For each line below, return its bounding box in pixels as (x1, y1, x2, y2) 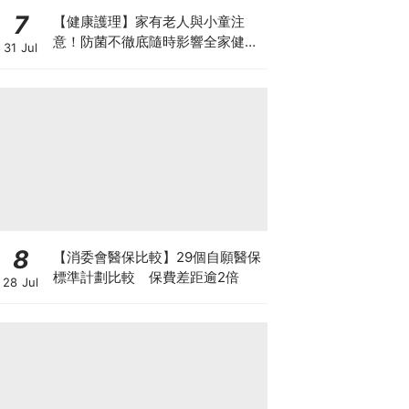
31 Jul (4, 39, 37, 55)
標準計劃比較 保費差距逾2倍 (52, 267, 239, 286)
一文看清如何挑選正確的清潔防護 (52, 53, 258, 70)
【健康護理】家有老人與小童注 (52, 13, 245, 30)
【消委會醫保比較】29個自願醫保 (52, 247, 261, 266)
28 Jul (3, 275, 38, 289)
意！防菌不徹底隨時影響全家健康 (52, 33, 258, 50)
